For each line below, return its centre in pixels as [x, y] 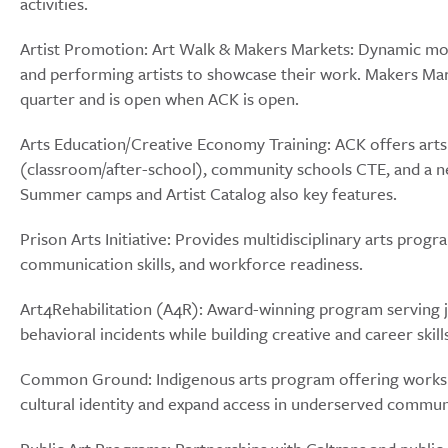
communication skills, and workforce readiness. [191, 263]
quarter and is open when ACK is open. [159, 98]
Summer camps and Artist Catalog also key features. [208, 193]
